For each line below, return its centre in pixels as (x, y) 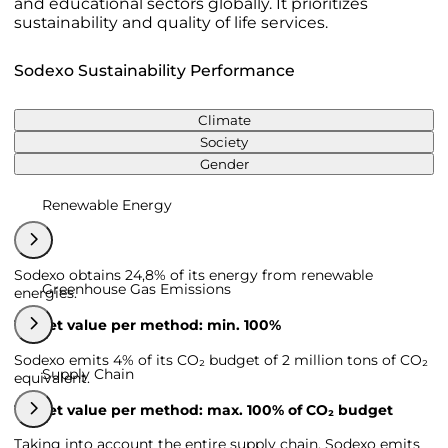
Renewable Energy (107, 204)
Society (224, 141)
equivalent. (52, 377)
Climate (224, 119)
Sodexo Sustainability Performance (154, 70)
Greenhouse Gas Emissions (136, 289)
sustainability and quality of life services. (171, 22)
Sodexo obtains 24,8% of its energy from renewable (193, 275)
